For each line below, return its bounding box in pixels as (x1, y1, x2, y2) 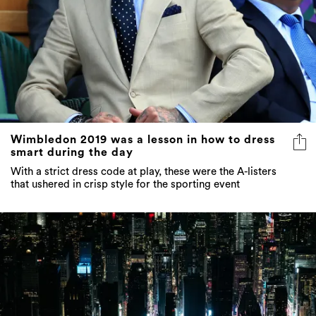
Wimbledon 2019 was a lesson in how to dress (11, 134, 275, 146)
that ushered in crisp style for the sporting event (11, 179, 240, 190)
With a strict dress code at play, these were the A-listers (11, 166, 276, 178)
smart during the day (11, 147, 133, 159)
